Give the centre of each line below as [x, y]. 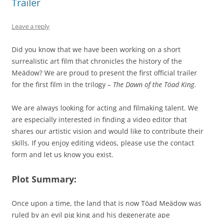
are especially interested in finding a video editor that [99, 120]
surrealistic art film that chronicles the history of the [97, 61]
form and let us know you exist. [63, 155]
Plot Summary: [44, 179]
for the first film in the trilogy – [62, 85]
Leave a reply [31, 27]
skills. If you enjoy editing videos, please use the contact [103, 143]
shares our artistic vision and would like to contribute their [108, 131]
